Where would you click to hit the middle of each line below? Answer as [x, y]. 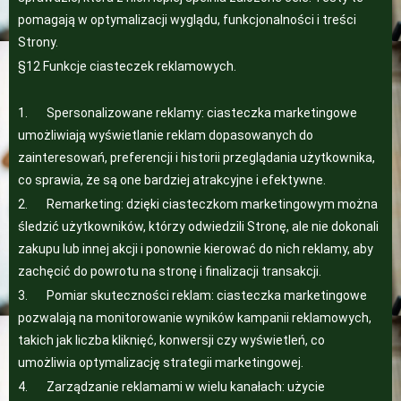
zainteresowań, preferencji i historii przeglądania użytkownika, [196, 158]
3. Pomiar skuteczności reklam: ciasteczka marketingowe [192, 295]
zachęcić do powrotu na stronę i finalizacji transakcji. [170, 271]
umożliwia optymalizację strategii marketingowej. [161, 363]
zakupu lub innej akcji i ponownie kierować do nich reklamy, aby [196, 249]
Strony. [38, 42]
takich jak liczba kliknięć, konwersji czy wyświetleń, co [171, 340]
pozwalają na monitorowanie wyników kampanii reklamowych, [195, 318]
